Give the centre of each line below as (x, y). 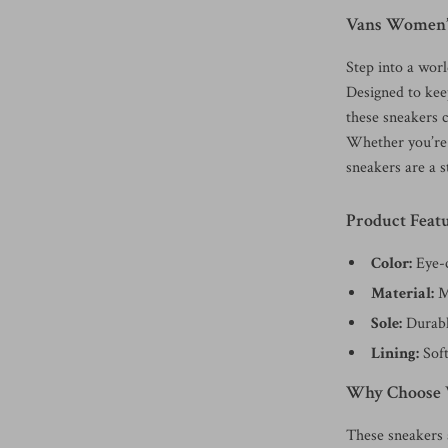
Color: (392, 263)
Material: (403, 293)
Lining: (395, 353)
